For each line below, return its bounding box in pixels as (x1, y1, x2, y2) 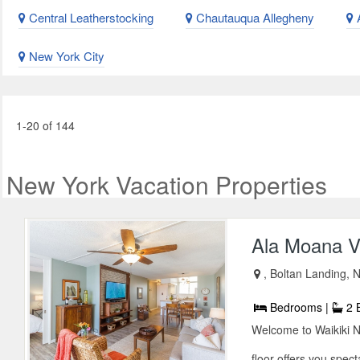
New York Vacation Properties (6, 167, 327, 202)
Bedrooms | (267, 299, 333, 316)
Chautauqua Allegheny (193, 9, 314, 27)
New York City (26, 47, 104, 65)
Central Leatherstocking (26, 9, 153, 27)
